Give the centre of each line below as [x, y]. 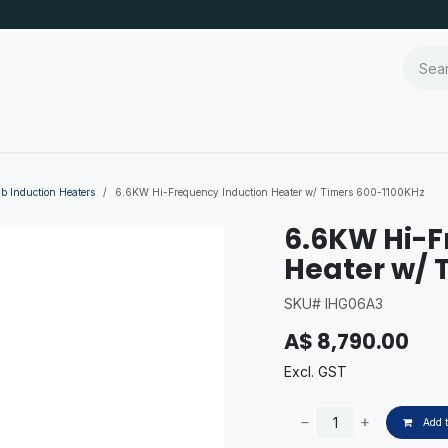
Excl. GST [315, 371]
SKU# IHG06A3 [333, 303]
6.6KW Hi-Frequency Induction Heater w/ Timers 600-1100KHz [270, 192]
